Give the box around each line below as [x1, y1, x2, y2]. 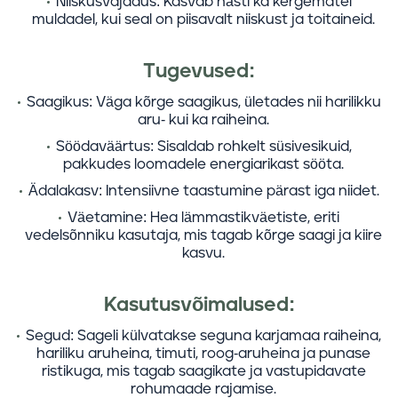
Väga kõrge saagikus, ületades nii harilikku [92, 95, 381, 109]
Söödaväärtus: [55, 139, 154, 154]
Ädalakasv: [28, 184, 102, 198]
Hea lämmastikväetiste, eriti [147, 211, 339, 225]
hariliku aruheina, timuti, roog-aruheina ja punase [36, 346, 370, 361]
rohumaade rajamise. [131, 382, 276, 396]
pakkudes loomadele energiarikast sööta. [63, 157, 344, 171]
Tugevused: [143, 61, 255, 82]
